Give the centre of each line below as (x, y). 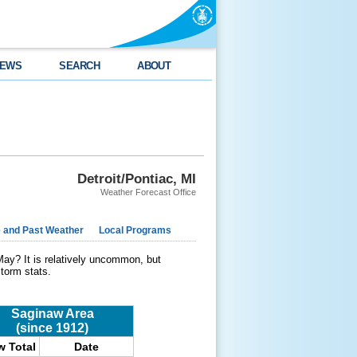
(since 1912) (52, 328)
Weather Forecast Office (148, 192)
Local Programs (135, 230)
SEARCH (80, 66)
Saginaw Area (52, 314)
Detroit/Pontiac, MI (137, 178)
